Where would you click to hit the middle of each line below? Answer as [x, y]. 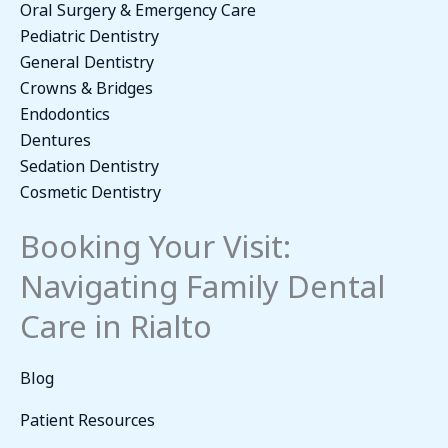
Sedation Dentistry [89, 163]
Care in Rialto [116, 322]
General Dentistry [87, 59]
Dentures [55, 137]
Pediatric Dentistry [89, 33]
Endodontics [65, 111]
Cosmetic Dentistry [90, 189]
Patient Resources [87, 417]
